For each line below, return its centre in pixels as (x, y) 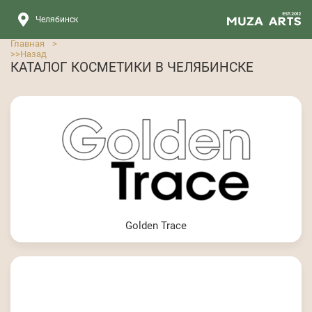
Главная (28, 44)
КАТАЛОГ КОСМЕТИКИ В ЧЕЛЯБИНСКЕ (132, 67)
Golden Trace (156, 226)
